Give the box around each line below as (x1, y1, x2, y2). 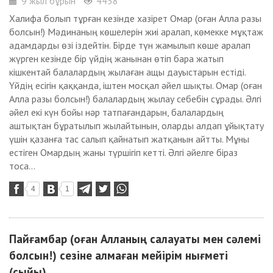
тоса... (9, 160, 35, 172)
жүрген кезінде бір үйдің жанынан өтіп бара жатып (9, 52, 224, 65)
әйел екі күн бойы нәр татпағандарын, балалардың (9, 106, 224, 118)
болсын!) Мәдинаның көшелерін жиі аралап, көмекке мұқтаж (9, 26, 263, 38)
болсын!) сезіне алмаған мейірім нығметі (9, 247, 228, 263)
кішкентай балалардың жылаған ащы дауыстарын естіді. (9, 66, 246, 78)
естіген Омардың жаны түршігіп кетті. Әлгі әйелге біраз (9, 146, 238, 158)
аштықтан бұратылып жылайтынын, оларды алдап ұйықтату (9, 119, 264, 132)
